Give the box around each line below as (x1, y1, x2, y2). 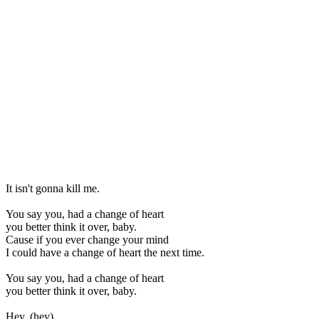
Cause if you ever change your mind (6, 233, 169, 246)
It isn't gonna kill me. (6, 182, 100, 194)
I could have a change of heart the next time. (6, 246, 204, 258)
